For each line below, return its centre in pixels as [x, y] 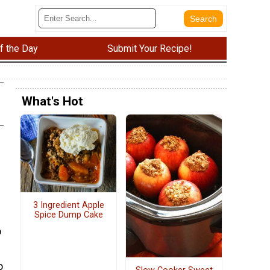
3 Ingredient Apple [68, 205]
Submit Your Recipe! [149, 48]
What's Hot [52, 102]
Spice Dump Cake [68, 215]
